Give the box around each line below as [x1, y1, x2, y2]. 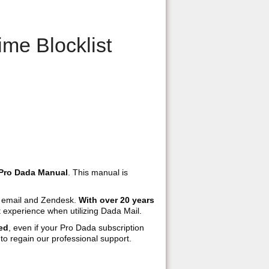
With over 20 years [79, 195, 154, 205]
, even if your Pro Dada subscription [8, 223, 144, 233]
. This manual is [68, 168, 128, 178]
